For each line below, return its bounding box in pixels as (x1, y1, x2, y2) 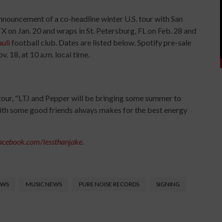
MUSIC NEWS (26, 180, 62, 188)
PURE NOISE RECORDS (79, 180, 139, 188)
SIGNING (156, 180, 180, 188)
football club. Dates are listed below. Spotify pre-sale (10, 37, 191, 47)
